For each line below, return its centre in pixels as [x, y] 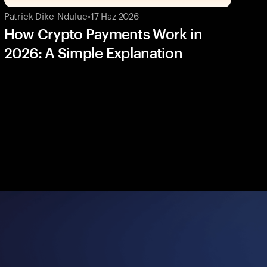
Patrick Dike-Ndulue [46, 15]
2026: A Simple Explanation [93, 52]
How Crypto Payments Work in [103, 33]
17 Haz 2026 [115, 15]
